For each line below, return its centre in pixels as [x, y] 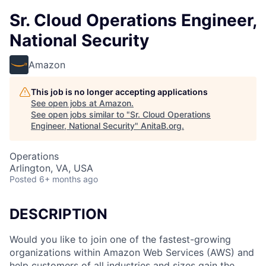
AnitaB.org [161, 126]
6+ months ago [69, 179]
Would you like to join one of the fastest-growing [120, 239]
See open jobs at [65, 103]
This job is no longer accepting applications [119, 92]
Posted [23, 179]
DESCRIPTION [58, 214]
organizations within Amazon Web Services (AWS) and [132, 252]
